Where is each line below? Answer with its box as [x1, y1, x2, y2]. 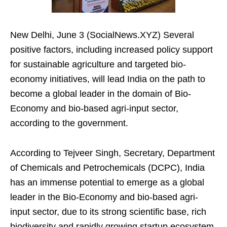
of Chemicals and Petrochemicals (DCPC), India [10, 163, 205, 173]
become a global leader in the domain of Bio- [10, 89, 191, 99]
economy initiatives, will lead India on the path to [10, 74, 205, 85]
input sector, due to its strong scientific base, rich [10, 207, 206, 217]
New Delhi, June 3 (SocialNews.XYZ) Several [10, 30, 194, 41]
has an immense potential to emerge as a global [10, 177, 204, 188]
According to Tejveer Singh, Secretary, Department [10, 148, 215, 159]
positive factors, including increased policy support [10, 45, 213, 55]
